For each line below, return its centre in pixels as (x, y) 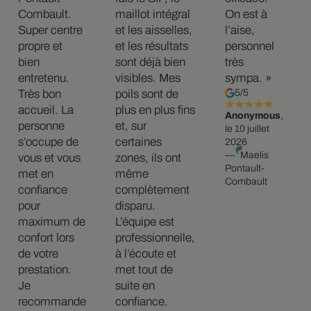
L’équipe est (145, 222)
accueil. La (45, 110)
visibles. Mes (148, 78)
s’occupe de (48, 142)
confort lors (46, 238)
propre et (40, 47)
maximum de (51, 222)
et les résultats (152, 47)
